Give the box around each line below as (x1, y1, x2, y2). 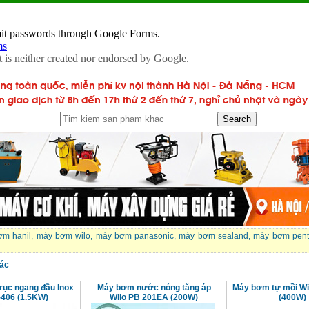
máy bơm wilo (36, 231, 91, 241)
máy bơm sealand (179, 231, 249, 241)
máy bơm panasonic (95, 231, 175, 241)
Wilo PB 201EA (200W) (110, 292, 198, 303)
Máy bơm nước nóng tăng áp (97, 283, 211, 293)
